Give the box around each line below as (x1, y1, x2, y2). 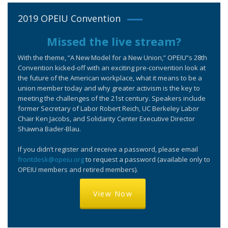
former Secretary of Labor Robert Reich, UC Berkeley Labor (18, 103, 199, 113)
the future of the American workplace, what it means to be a (18, 73, 202, 82)
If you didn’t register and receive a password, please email (18, 144, 198, 154)
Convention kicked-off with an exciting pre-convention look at (18, 63, 206, 72)
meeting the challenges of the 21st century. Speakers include (18, 93, 206, 103)
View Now (93, 188, 132, 198)
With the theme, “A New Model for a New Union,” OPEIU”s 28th (18, 52, 207, 62)
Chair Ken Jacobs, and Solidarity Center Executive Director (18, 113, 195, 123)
